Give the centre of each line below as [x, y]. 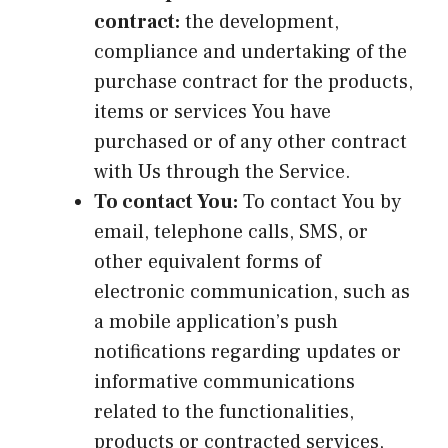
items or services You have [212, 111]
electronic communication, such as [252, 291]
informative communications [224, 381]
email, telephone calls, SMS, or [231, 231]
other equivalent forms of [207, 261]
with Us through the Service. [222, 171]
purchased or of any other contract [250, 141]
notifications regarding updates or [247, 351]
